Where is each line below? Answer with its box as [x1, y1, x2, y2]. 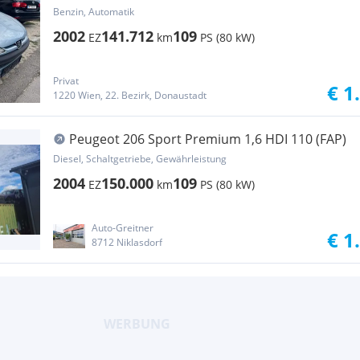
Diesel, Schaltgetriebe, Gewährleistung [53, 152, 227, 166]
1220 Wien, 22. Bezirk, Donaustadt [53, 88, 207, 102]
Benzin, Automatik [53, 5, 134, 18]
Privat [53, 74, 79, 88]
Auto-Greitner [92, 221, 153, 235]
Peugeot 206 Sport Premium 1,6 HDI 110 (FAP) [69, 130, 346, 148]
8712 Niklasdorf [92, 235, 162, 249]
